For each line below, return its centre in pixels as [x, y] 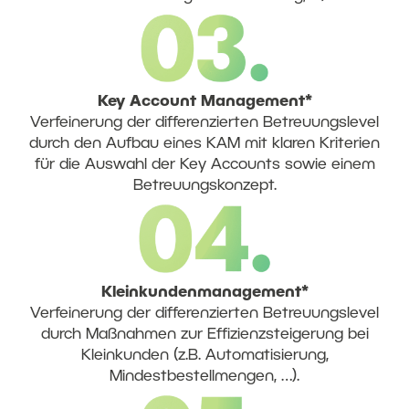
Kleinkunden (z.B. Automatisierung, [204, 356]
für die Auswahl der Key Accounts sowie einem [204, 165]
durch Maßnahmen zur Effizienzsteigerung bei [204, 335]
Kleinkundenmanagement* [204, 293]
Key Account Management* [204, 102]
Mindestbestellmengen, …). [204, 377]
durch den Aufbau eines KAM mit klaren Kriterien [204, 144]
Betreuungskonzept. [204, 186]
